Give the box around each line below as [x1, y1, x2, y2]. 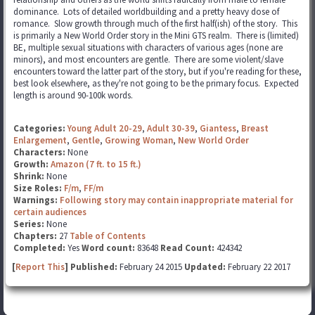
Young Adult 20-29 [67, 122, 142, 134]
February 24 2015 [120, 261, 184, 273]
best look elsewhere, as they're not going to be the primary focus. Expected [13, 77, 299, 89]
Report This [15, 261, 65, 273]
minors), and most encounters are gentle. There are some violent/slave [13, 53, 283, 65]
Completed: [13, 242, 65, 254]
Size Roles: [13, 182, 64, 194]
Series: [13, 218, 44, 230]
